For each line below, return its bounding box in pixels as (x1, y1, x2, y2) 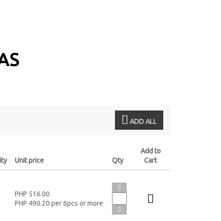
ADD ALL (128, 117, 157, 125)
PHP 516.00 (14, 189, 50, 198)
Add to (140, 147, 161, 155)
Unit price (14, 156, 44, 164)
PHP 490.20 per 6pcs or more (14, 199, 103, 207)
